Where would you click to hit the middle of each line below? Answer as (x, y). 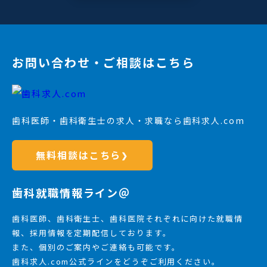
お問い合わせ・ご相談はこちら (103, 63)
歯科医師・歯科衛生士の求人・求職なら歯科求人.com (128, 121)
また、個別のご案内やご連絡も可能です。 (96, 247)
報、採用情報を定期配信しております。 (92, 233)
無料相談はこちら (79, 155)
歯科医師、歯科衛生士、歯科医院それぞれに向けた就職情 (128, 219)
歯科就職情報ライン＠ (72, 193)
